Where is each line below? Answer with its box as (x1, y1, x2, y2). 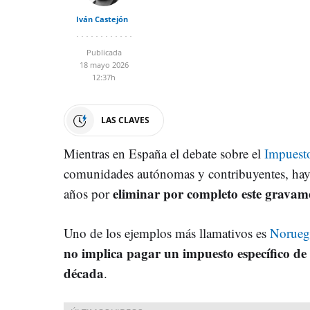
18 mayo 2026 (79, 59, 129, 70)
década (64, 263, 104, 282)
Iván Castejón (76, 13, 128, 24)
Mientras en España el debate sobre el (64, 144, 264, 162)
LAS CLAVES (101, 113, 149, 126)
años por (64, 184, 113, 202)
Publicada (86, 46, 122, 57)
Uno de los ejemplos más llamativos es (64, 224, 270, 241)
